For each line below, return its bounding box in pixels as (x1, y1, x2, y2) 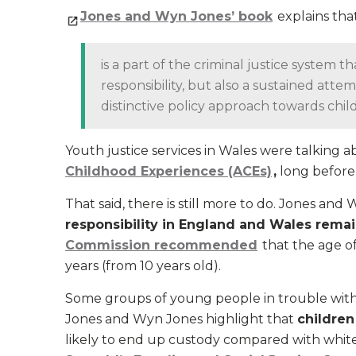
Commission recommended (65, 238, 257, 253)
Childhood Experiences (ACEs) (65, 164, 272, 179)
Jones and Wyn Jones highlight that (65, 311, 297, 327)
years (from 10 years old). (65, 258, 224, 273)
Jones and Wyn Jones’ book (80, 9, 273, 24)
